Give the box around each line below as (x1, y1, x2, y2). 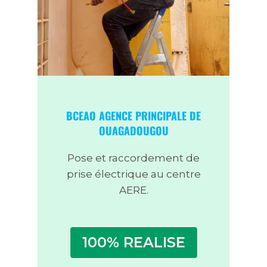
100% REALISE (82, 234, 185, 252)
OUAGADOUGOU (98, 123, 169, 139)
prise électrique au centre (66, 168, 201, 181)
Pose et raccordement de (67, 152, 200, 164)
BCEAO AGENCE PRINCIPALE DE (66, 108, 201, 124)
